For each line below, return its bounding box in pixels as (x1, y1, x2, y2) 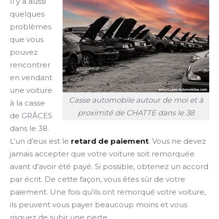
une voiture (10, 86, 52, 95)
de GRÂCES (10, 111, 52, 120)
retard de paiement (71, 136, 149, 146)
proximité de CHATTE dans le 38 (77, 108, 195, 117)
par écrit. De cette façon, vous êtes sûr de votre (10, 175, 185, 184)
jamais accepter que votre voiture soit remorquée (10, 149, 195, 158)
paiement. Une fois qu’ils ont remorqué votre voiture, (10, 187, 206, 197)
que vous (10, 35, 44, 44)
